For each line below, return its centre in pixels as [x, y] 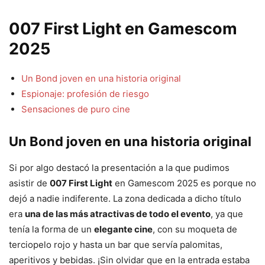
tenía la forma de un [51, 230]
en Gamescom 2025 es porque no [184, 183]
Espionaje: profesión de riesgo [85, 94]
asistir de [29, 183]
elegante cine [123, 230]
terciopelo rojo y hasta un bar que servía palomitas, [116, 245]
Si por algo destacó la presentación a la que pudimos [119, 168]
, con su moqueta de [195, 230]
